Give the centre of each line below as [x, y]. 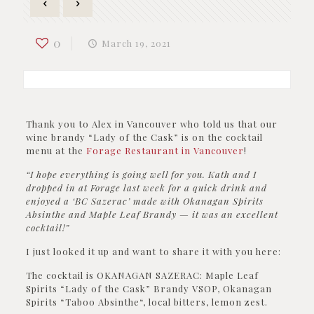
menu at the [56, 150]
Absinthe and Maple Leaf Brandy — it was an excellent [152, 214]
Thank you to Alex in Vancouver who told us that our [151, 124]
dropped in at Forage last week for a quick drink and [146, 187]
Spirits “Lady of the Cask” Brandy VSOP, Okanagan [149, 288]
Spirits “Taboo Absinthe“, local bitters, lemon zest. [148, 302]
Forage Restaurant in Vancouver [165, 150]
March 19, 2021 [137, 43]
